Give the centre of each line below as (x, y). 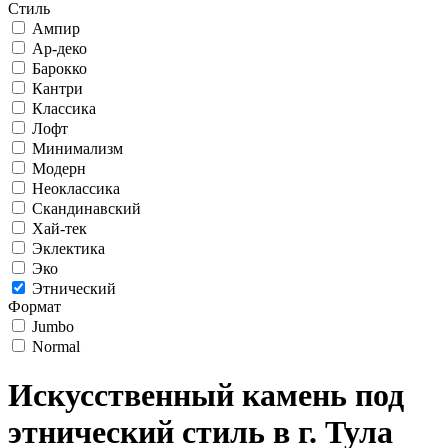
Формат (34, 306)
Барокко (59, 68)
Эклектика (68, 248)
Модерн (59, 168)
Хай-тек (59, 228)
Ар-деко (59, 48)
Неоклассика (76, 188)
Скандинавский (86, 208)
